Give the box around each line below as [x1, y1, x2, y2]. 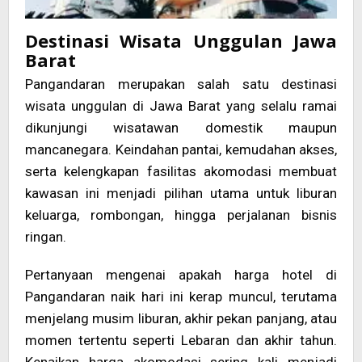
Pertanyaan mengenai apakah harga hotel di [25, 267, 337, 284]
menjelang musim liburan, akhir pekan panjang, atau [25, 310, 337, 327]
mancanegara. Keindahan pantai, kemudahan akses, [25, 141, 337, 158]
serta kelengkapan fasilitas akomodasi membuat [25, 163, 337, 180]
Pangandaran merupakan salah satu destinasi [25, 76, 337, 93]
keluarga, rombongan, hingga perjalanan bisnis [25, 207, 337, 224]
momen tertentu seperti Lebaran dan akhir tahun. [25, 332, 337, 349]
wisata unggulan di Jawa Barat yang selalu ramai [25, 98, 337, 115]
